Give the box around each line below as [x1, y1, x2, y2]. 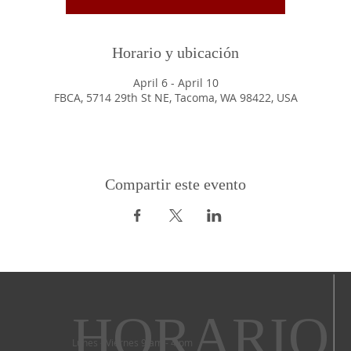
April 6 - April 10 [132, 75, 219, 91]
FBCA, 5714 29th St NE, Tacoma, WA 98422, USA [53, 90, 298, 106]
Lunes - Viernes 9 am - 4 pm [71, 335, 193, 349]
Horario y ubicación [112, 44, 239, 62]
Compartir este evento [105, 175, 246, 194]
